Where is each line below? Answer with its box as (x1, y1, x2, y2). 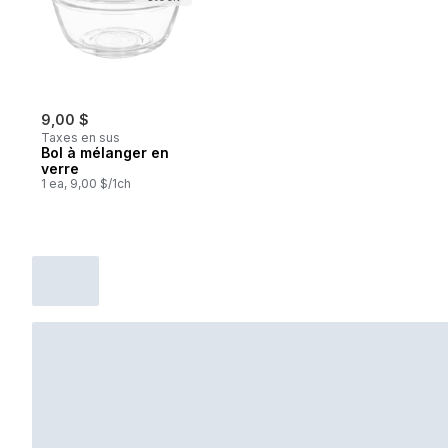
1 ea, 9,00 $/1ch (41, 175, 131, 191)
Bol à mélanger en (41, 143, 169, 161)
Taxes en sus (41, 129, 120, 145)
